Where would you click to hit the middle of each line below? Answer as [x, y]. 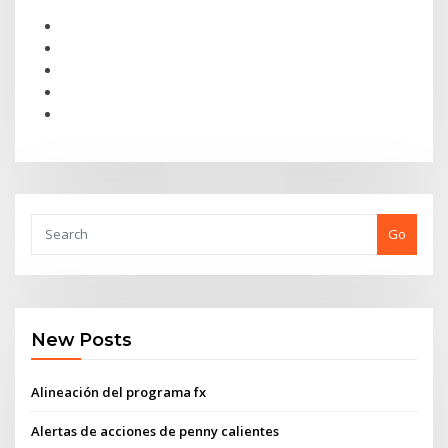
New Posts [82, 340]
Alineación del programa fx [119, 391]
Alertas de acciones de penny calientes [155, 430]
